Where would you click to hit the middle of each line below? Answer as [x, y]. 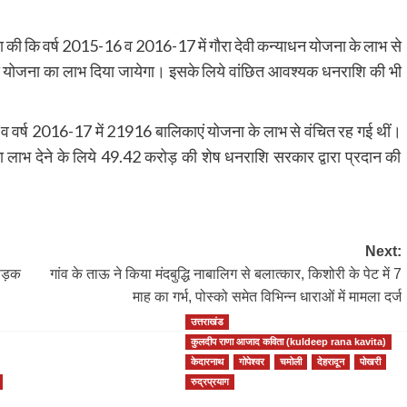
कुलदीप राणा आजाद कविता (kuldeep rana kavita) [288, 341]
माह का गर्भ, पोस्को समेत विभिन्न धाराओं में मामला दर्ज [267, 296]
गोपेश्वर [251, 361]
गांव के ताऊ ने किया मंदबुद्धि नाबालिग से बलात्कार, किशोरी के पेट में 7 [225, 273]
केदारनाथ [207, 361]
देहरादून [330, 361]
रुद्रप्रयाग [209, 381]
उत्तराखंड [207, 321]
